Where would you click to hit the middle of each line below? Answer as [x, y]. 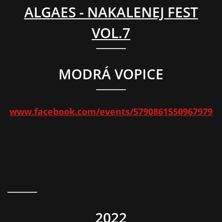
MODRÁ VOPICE [111, 74]
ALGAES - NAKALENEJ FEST [111, 12]
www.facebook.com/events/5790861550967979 [111, 112]
